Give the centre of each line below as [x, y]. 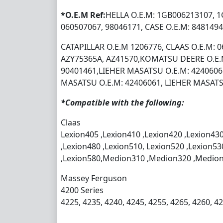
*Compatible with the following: [122, 102]
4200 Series [82, 190]
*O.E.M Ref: [83, 15]
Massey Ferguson [94, 178]
